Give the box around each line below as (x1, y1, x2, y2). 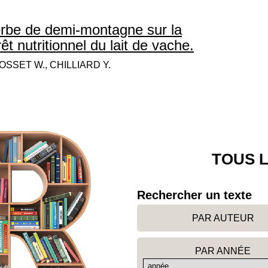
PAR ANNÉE (195, 246, 251, 256)
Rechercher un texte (137, 188, 252, 202)
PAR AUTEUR (191, 213, 254, 223)
